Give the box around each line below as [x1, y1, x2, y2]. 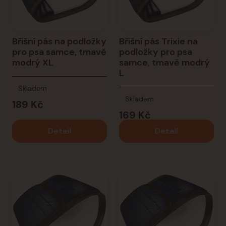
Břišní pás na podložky [12, 35, 106, 47]
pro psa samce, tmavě [12, 45, 106, 58]
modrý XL [12, 56, 53, 69]
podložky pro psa [119, 45, 192, 58]
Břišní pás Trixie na [119, 35, 198, 47]
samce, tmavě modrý [119, 56, 210, 69]
